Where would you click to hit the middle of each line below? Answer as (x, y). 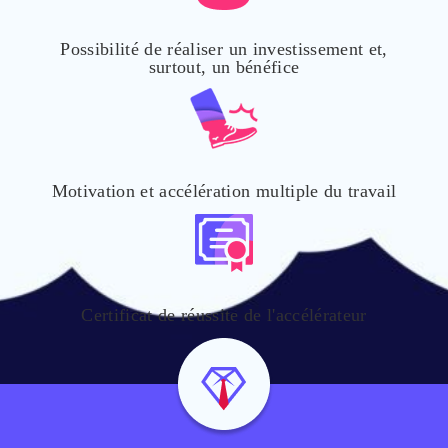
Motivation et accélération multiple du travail (224, 191)
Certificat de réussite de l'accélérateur (224, 315)
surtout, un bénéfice (224, 67)
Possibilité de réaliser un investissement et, (224, 49)
